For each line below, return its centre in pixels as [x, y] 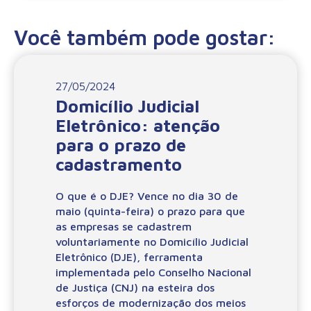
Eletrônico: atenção [138, 125]
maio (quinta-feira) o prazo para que [150, 211]
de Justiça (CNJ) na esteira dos [135, 287]
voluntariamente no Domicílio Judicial [152, 241]
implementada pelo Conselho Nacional [153, 272]
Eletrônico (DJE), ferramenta [129, 257]
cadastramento [119, 164]
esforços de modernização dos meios [151, 302]
